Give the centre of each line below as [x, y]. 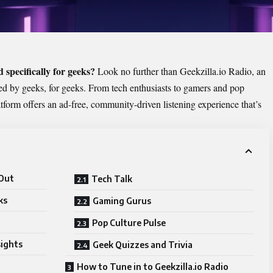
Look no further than [137, 71]
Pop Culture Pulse [129, 223]
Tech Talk [112, 179]
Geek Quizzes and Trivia [143, 245]
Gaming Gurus [122, 201]
